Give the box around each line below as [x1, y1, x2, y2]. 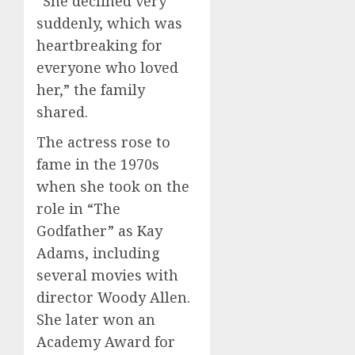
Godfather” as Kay [36, 220, 162, 240]
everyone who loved [36, 57, 178, 77]
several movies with [36, 265, 178, 284]
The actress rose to [36, 132, 170, 151]
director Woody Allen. [36, 287, 190, 307]
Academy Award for [36, 331, 175, 351]
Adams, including [36, 242, 160, 262]
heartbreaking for [36, 35, 162, 55]
